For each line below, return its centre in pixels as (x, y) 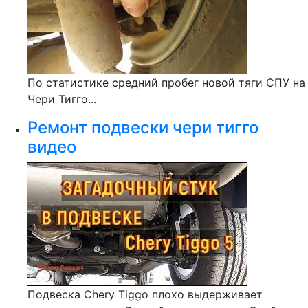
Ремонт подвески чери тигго (143, 128)
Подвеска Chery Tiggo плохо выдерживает (145, 294)
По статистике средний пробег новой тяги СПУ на (166, 82)
